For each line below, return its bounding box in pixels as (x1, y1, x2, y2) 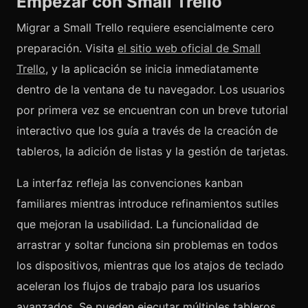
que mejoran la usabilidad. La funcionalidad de (16, 217, 258, 231)
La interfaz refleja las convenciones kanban (16, 176, 243, 190)
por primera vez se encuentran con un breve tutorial (16, 103, 288, 117)
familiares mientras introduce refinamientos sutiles (16, 197, 278, 210)
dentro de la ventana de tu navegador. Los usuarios (16, 82, 285, 96)
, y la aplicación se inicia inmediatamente (45, 62, 258, 76)
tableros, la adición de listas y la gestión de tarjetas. (16, 144, 288, 158)
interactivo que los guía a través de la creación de (16, 124, 278, 137)
